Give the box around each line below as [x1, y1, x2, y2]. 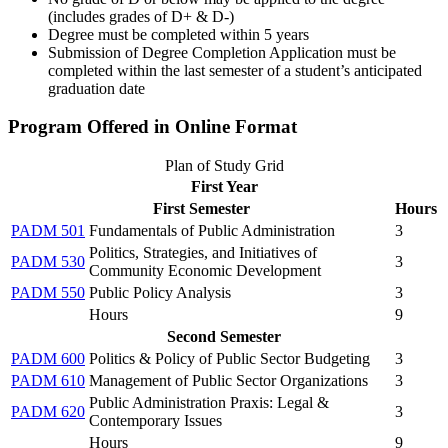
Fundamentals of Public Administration [89, 222, 335, 240]
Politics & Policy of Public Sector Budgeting [89, 350, 370, 368]
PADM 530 [11, 253, 85, 271]
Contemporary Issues [89, 412, 222, 430]
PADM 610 [11, 372, 85, 390]
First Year [190, 178, 258, 196]
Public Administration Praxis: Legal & [89, 394, 329, 412]
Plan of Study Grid [164, 157, 284, 175]
